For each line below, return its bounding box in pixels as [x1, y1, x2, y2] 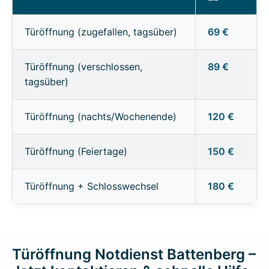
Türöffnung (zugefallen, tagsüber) [25, 26, 177, 38]
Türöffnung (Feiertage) [25, 145, 127, 158]
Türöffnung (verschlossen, [25, 61, 142, 73]
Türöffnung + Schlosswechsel [25, 180, 159, 193]
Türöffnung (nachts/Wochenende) [25, 110, 177, 123]
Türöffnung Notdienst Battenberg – [12, 246, 256, 264]
